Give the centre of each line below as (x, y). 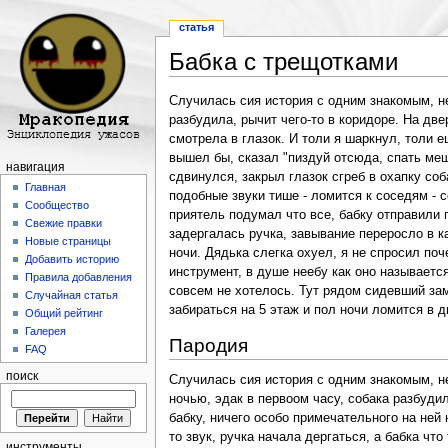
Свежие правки (64, 223)
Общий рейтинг (64, 313)
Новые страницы (68, 241)
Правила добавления (79, 277)
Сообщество (57, 205)
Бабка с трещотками (283, 62)
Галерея (46, 331)
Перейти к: (202, 83)
